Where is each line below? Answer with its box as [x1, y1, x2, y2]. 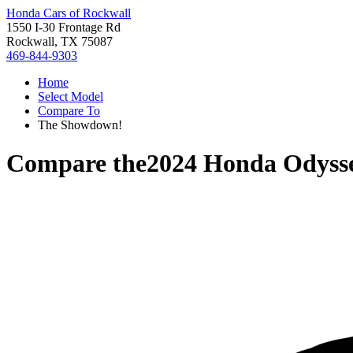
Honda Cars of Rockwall [6, 6, 131, 20]
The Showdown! [38, 118, 122, 132]
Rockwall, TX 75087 [6, 35, 113, 48]
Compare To [38, 104, 100, 117]
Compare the [6, 149, 147, 178]
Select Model [38, 90, 103, 103]
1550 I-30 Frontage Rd [6, 20, 121, 34]
